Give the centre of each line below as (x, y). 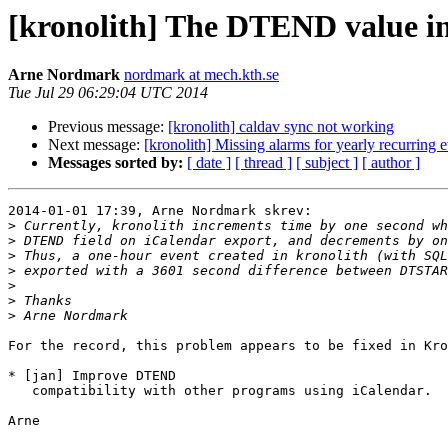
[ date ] (209, 163)
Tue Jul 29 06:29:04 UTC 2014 (108, 93)
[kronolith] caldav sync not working (281, 127)
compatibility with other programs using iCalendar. (20, 391)
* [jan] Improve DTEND (92, 376)
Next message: (96, 145)
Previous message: (108, 127)
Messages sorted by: (115, 163)
